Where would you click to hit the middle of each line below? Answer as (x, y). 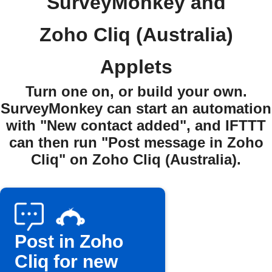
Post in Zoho (69, 241)
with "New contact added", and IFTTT (136, 125)
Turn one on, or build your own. (136, 91)
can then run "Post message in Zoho (136, 142)
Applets (136, 67)
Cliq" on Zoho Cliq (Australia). (136, 159)
